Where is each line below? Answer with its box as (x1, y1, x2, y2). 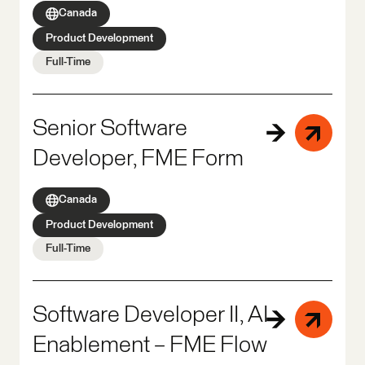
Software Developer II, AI (33, 303, 268, 327)
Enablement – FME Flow (33, 333, 267, 357)
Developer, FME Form (33, 147, 244, 170)
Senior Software (33, 117, 187, 140)
